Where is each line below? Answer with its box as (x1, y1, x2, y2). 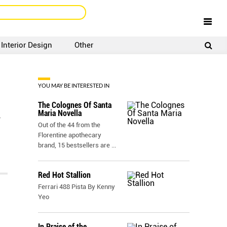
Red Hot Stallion (38, 170, 91, 180)
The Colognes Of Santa (38, 100, 111, 110)
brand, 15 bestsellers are (38, 141, 111, 149)
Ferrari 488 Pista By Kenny (38, 183, 115, 191)
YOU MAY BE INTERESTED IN (38, 82, 109, 89)
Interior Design (1, 41, 53, 50)
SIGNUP (125, 44, 145, 51)
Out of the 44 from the (38, 121, 100, 129)
